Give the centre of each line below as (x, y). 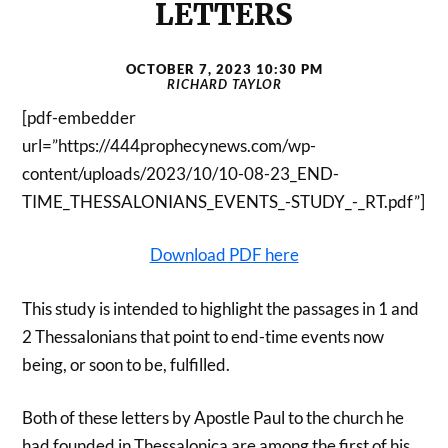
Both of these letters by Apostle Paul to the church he (213, 418)
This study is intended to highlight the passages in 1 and (221, 308)
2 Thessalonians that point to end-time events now (203, 336)
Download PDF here (224, 255)
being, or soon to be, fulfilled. (126, 364)
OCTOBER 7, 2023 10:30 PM (224, 68)
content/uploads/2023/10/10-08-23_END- (181, 173)
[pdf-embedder (79, 117)
